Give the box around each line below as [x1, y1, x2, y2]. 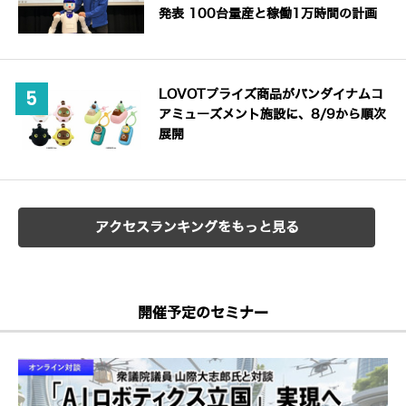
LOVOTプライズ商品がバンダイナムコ [159, 87, 384, 101]
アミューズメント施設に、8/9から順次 [159, 107, 387, 121]
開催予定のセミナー [138, 304, 268, 321]
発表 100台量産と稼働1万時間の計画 [159, 7, 378, 22]
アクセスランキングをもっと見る [94, 219, 299, 235]
